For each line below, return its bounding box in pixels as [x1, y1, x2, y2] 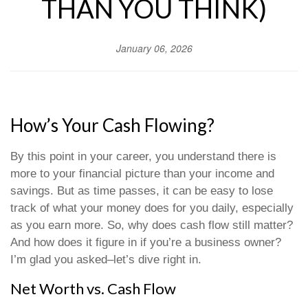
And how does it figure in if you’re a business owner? [10, 236, 281, 249]
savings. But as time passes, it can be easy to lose [10, 184, 273, 197]
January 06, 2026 [115, 41, 192, 55]
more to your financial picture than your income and [10, 167, 274, 180]
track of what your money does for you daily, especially [10, 201, 294, 214]
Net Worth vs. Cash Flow [10, 279, 176, 298]
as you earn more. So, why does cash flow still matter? [10, 219, 293, 232]
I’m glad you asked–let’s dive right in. [10, 253, 201, 266]
